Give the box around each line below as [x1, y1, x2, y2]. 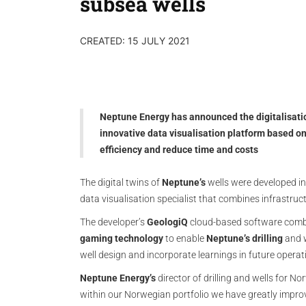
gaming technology [80, 233, 163, 244]
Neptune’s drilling [206, 233, 283, 244]
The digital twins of [80, 177, 162, 188]
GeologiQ [147, 217, 188, 227]
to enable [163, 233, 206, 244]
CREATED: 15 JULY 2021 [80, 35, 190, 46]
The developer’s [80, 217, 147, 227]
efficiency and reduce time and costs [100, 144, 258, 155]
